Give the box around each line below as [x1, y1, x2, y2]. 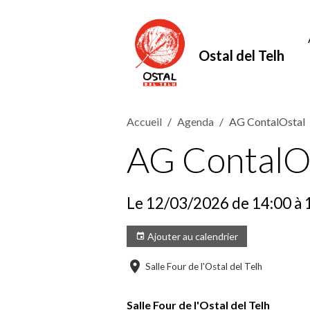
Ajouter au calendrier [145, 230, 238, 242]
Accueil [127, 115, 162, 128]
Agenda [177, 115, 214, 128]
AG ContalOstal [229, 115, 305, 128]
